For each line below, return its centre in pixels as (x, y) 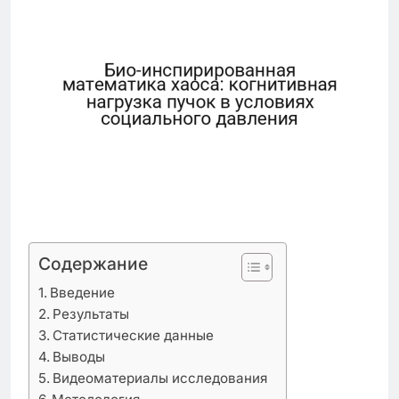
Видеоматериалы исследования (160, 378)
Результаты (91, 313)
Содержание (93, 263)
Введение (83, 292)
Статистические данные (134, 335)
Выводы (79, 356)
